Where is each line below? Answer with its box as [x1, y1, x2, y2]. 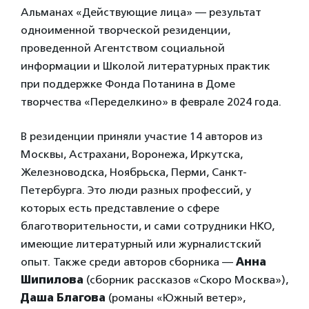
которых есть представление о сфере [21, 201, 219, 215]
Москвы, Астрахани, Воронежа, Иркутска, [21, 148, 243, 161]
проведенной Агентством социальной [21, 41, 225, 55]
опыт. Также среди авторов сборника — [21, 255, 236, 269]
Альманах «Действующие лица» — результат [21, 6, 261, 19]
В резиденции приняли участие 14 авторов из [21, 130, 263, 143]
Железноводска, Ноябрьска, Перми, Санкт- [21, 166, 247, 179]
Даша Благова [21, 291, 106, 305]
